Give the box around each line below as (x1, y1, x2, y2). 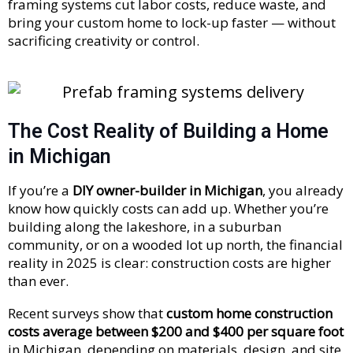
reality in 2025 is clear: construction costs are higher (8, 253, 331, 272)
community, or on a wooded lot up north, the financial (8, 235, 343, 254)
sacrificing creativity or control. (8, 32, 199, 50)
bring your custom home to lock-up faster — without (8, 13, 336, 32)
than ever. (8, 271, 69, 290)
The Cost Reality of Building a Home (8, 119, 329, 143)
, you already (262, 180, 344, 199)
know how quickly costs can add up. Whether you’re (8, 199, 329, 217)
